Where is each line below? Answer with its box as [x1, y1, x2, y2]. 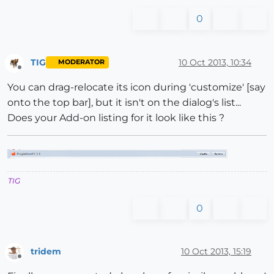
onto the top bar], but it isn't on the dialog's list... [7, 96, 241, 108]
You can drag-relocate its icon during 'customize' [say [7, 81, 265, 93]
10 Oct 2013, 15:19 [181, 246, 251, 257]
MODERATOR [57, 58, 105, 67]
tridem [31, 246, 61, 257]
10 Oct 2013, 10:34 [179, 56, 251, 68]
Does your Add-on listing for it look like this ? [7, 111, 224, 124]
